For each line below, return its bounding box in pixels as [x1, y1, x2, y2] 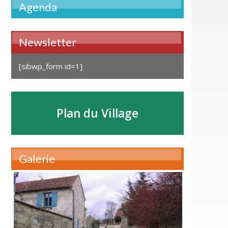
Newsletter [18, 35, 76, 49]
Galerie [18, 152, 55, 166]
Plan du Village [56, 105, 138, 122]
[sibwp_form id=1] [18, 61, 82, 72]
